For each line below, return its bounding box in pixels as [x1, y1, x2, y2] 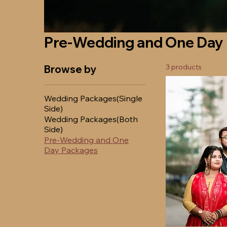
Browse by [44, 63, 97, 76]
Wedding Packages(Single [44, 93, 143, 104]
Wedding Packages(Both [44, 114, 138, 125]
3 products [166, 62, 202, 72]
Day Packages [44, 145, 98, 156]
